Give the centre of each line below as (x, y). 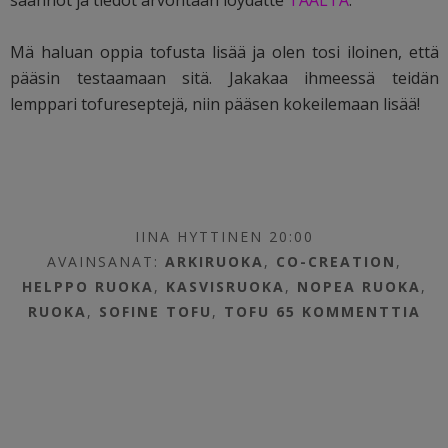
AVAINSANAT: (106, 261)
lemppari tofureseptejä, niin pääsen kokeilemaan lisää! (215, 103)
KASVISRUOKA (226, 286)
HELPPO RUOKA (88, 286)
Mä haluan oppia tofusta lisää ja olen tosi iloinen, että (225, 51)
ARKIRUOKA (215, 261)
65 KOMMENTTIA (349, 311)
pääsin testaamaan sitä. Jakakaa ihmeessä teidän (225, 77)
